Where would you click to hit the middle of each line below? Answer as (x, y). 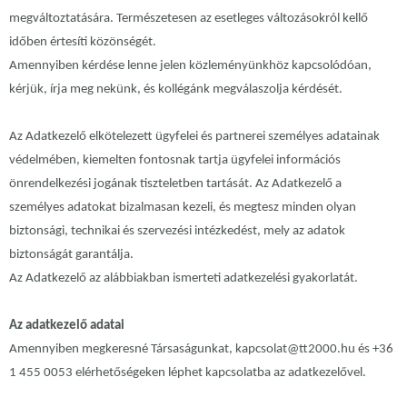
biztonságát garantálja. (71, 255)
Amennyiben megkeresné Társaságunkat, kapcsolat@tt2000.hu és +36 (201, 350)
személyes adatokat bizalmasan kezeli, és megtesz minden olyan (183, 208)
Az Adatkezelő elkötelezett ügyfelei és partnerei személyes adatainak (194, 137)
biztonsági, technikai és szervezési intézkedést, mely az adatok (177, 232)
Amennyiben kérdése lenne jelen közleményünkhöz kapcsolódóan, (190, 66)
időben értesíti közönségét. (83, 43)
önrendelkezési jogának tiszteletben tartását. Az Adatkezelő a (175, 184)
